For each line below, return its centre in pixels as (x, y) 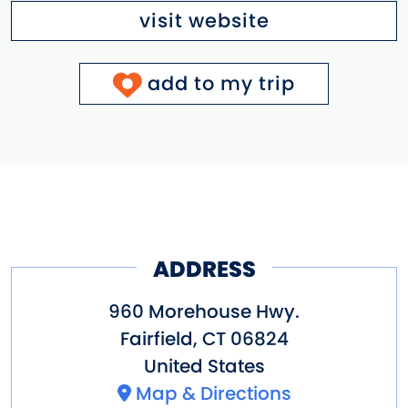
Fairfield (156, 338)
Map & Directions (213, 393)
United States (204, 366)
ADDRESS (204, 270)
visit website (204, 20)
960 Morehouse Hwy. (204, 311)
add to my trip (222, 83)
